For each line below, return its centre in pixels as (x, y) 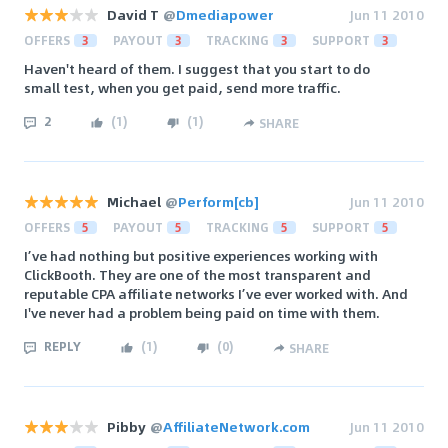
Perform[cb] (218, 202)
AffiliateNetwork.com (236, 427)
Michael (134, 202)
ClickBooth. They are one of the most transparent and (197, 275)
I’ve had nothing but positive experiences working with (201, 256)
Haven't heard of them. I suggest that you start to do (197, 69)
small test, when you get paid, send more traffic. (182, 88)
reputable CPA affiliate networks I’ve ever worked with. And (216, 294)
